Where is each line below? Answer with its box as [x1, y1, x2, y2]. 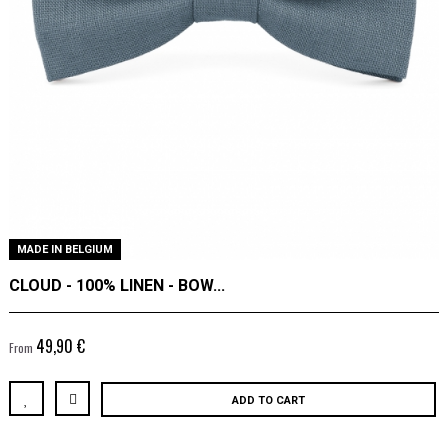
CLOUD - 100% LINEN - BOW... [9, 276, 225, 296]
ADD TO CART [232, 393, 305, 407]
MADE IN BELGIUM [17, 243, 113, 257]
